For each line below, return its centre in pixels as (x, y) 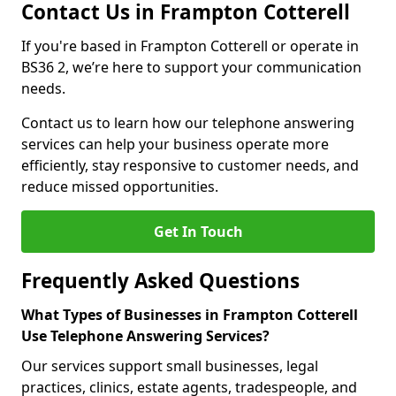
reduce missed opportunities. (120, 187)
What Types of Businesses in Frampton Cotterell (190, 315)
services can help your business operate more (175, 144)
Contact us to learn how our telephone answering (188, 123)
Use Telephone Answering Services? (145, 336)
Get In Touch (198, 232)
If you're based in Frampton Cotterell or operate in (190, 46)
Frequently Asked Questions (160, 281)
